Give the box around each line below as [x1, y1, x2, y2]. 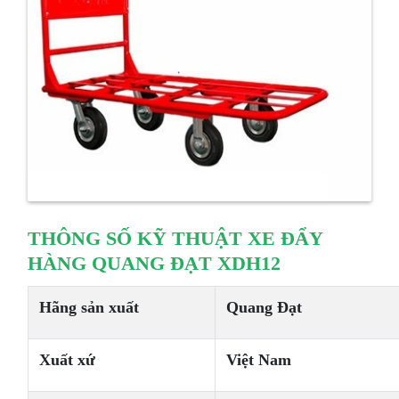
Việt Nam [226, 351, 292, 368]
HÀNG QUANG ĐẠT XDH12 [28, 252, 281, 273]
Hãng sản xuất [39, 298, 140, 315]
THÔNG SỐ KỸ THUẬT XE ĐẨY [28, 227, 324, 248]
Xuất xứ [39, 351, 96, 368]
